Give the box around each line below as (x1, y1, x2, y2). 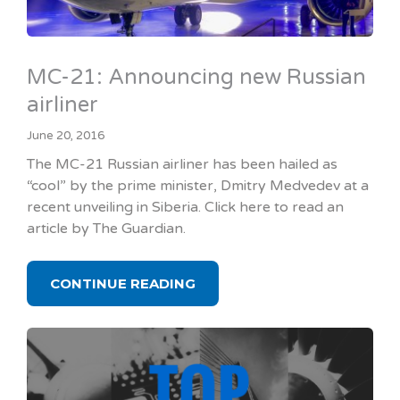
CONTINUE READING (50, 275, 196, 292)
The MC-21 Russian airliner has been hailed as (27, 155, 337, 173)
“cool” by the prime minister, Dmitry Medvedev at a (27, 177, 369, 195)
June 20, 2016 (27, 129, 104, 143)
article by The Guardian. (27, 220, 186, 237)
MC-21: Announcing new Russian (27, 64, 366, 90)
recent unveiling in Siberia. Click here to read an (27, 198, 344, 216)
